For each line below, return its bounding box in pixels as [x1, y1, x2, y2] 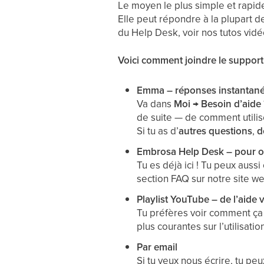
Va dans [136, 97, 174, 111]
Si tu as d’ [136, 124, 179, 138]
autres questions [178, 124, 252, 138]
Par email [136, 240, 177, 254]
